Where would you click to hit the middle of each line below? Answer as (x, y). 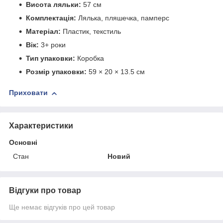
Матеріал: (43, 32)
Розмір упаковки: (56, 72)
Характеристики (41, 125)
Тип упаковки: (51, 58)
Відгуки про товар (45, 190)
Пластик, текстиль (91, 32)
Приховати (28, 93)
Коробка (90, 58)
